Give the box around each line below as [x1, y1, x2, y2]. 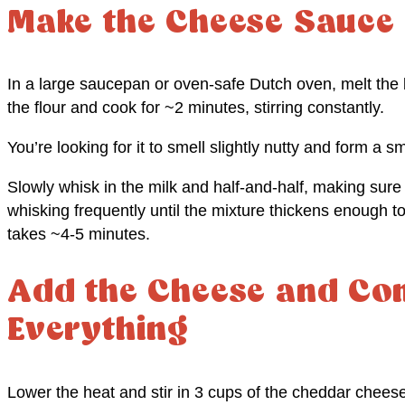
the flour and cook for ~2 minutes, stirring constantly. [7, 99, 384, 118]
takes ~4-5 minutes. [7, 225, 150, 244]
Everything [7, 314, 190, 350]
